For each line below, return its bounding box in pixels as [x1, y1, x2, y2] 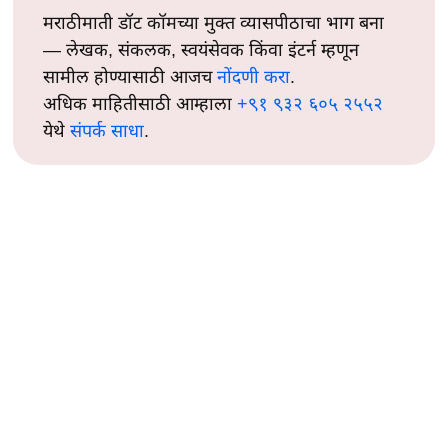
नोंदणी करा [217, 67, 291, 88]
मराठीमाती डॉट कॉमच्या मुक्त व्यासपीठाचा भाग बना [43, 13, 385, 34]
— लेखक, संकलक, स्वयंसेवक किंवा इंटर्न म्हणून [43, 40, 360, 61]
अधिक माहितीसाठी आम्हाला [43, 94, 238, 115]
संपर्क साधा [70, 121, 145, 142]
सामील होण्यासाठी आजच [43, 67, 218, 88]
